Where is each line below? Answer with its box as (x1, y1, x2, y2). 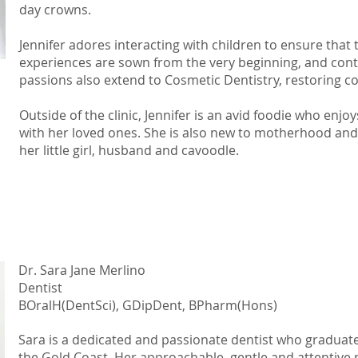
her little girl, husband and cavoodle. (19, 141, 239, 159)
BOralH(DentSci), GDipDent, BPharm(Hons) (18, 296, 277, 314)
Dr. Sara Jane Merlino (18, 261, 145, 279)
